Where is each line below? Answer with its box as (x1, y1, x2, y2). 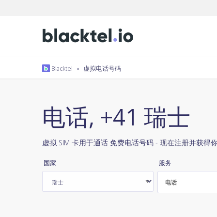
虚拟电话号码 (83, 64, 121, 73)
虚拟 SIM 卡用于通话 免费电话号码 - (42, 138, 160, 147)
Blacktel (50, 64, 73, 73)
